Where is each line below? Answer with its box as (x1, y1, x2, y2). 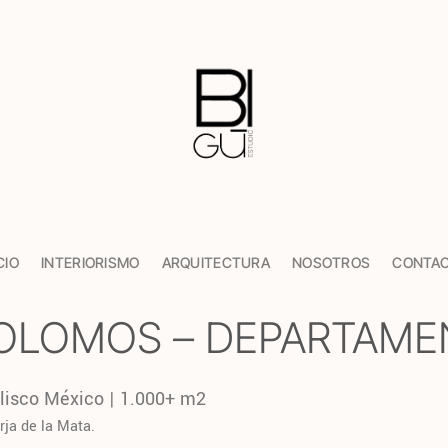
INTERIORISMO (41, 254, 140, 272)
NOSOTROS (292, 254, 371, 272)
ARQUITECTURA (161, 254, 271, 272)
